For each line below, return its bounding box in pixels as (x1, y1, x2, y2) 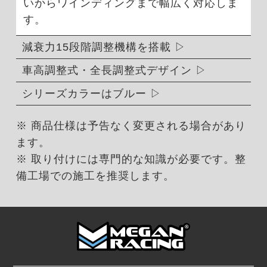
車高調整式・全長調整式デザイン (21, 64, 192, 76)
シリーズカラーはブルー (21, 87, 147, 100)
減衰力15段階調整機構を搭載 (21, 41, 171, 53)
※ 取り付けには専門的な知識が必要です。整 (15, 153, 246, 165)
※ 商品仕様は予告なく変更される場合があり (15, 119, 246, 132)
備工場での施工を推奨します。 (15, 169, 175, 182)
